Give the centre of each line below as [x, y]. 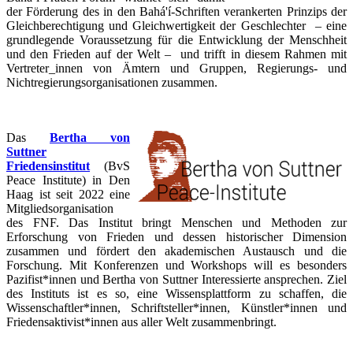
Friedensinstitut [48, 166]
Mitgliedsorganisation [60, 209]
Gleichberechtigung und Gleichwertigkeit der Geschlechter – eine [176, 26]
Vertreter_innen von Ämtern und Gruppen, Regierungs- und [176, 69]
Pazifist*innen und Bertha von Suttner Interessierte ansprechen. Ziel [176, 280]
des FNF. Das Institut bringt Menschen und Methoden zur [176, 223]
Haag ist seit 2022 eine [68, 195]
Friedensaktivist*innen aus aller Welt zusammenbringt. [143, 322]
